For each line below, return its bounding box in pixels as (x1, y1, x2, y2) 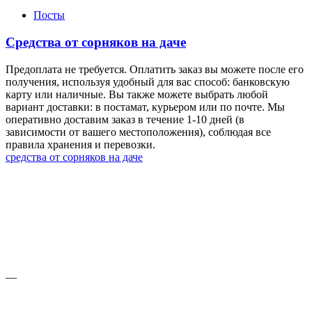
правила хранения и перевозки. (6, 138, 155, 150)
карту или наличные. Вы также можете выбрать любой (6, 88, 268, 100)
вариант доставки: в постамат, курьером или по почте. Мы (6, 100, 285, 113)
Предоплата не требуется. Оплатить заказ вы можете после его (6, 63, 304, 75)
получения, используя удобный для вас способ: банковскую (6, 75, 290, 88)
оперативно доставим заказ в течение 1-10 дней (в (6, 113, 244, 125)
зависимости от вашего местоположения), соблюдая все (6, 125, 271, 138)
